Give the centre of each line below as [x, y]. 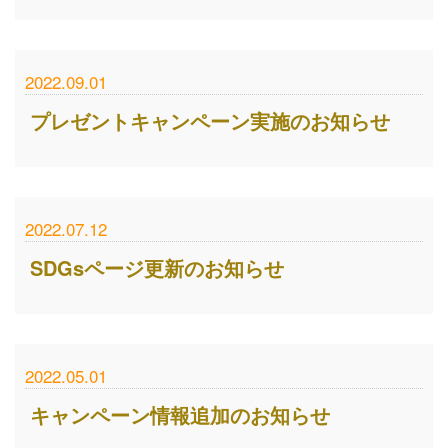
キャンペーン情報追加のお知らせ [180, 414]
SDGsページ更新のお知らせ [157, 267]
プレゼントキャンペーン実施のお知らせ [210, 120]
